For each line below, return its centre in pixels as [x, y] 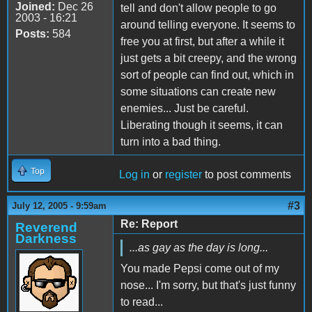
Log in [134, 174]
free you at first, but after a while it [202, 41]
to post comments [247, 174]
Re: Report [149, 224]
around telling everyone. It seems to [208, 24]
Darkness [46, 238]
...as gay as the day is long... [199, 247]
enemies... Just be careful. [185, 108]
